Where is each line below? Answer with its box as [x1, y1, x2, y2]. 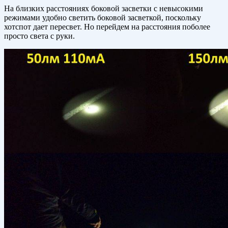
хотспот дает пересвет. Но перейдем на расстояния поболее [4, 22, 210, 32]
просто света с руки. [4, 32, 75, 41]
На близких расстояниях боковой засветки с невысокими [4, 4, 203, 13]
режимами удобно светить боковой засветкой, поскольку [4, 13, 201, 22]
